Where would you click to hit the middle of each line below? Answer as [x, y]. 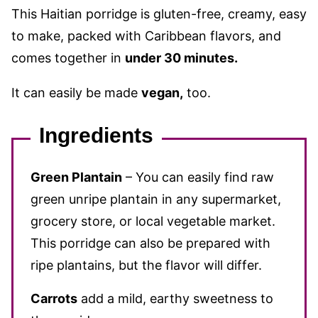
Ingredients [96, 135]
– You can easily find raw [198, 177]
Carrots [54, 298]
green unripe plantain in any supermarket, [156, 199]
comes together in [68, 58]
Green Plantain [76, 177]
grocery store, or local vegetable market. [153, 221]
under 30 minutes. [181, 58]
